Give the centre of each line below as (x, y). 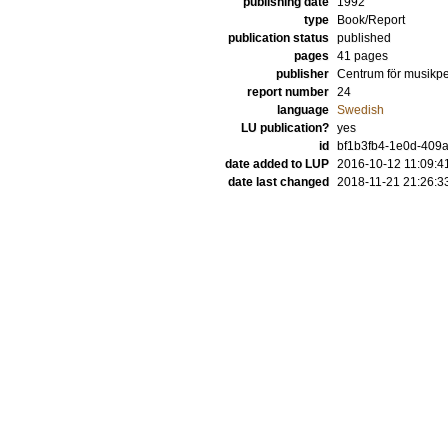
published (364, 38)
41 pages (362, 56)
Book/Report (371, 20)
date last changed (278, 182)
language (303, 110)
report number (288, 92)
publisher (302, 74)
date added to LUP (277, 164)
